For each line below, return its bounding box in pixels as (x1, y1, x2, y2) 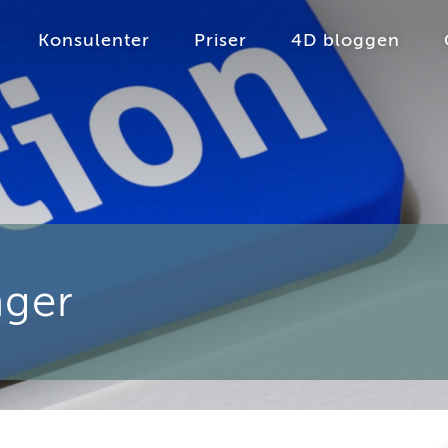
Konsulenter (38, 30, 150, 50)
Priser (194, 30, 247, 50)
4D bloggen (291, 30, 400, 50)
